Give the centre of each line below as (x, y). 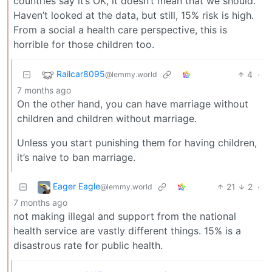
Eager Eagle (76, 186)
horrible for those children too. (84, 44)
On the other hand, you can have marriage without (133, 104)
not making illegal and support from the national (125, 216)
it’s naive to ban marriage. (76, 157)
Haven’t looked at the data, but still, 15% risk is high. (134, 15)
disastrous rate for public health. (88, 245)
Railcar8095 (81, 74)
